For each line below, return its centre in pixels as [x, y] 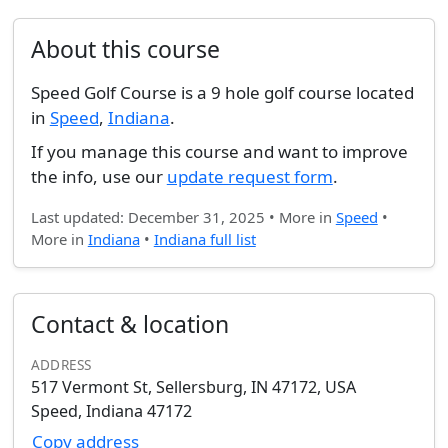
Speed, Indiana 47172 [111, 411]
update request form [249, 176]
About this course [125, 49]
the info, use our [98, 176]
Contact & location [129, 324]
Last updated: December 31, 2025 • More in [183, 216]
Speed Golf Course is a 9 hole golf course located [222, 93]
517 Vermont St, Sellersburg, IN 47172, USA [193, 387]
